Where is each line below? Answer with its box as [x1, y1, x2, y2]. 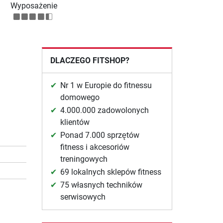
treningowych [60, 154, 108, 164]
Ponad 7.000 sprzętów [60, 130, 139, 140]
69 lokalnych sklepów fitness [60, 167, 161, 177]
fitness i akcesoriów [60, 142, 129, 152]
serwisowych [60, 192, 106, 202]
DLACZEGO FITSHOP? [50, 56, 129, 66]
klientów [60, 117, 90, 127]
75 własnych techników [60, 180, 142, 190]
